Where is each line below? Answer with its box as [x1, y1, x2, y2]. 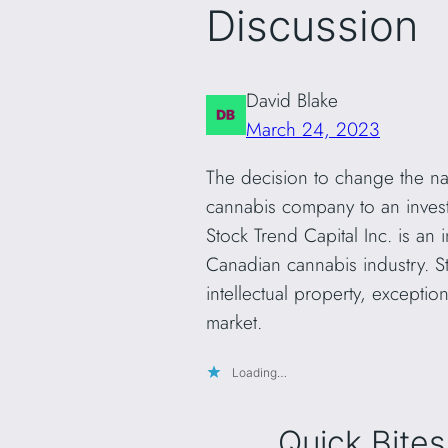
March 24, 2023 [246, 115, 380, 144]
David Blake [246, 86, 338, 115]
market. [206, 308, 262, 337]
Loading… [232, 365, 287, 381]
